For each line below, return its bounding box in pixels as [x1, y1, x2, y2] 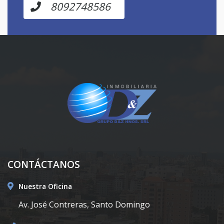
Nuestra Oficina [18, 181, 72, 191]
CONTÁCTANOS [7, 157, 80, 171]
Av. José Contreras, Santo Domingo [18, 198, 150, 210]
